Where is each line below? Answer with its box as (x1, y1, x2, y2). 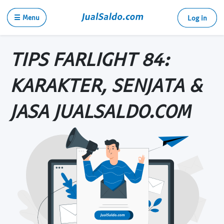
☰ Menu (14, 13, 39, 21)
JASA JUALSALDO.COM (10, 99, 190, 122)
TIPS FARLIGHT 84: (10, 47, 169, 70)
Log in (187, 13, 207, 22)
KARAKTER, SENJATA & (10, 73, 202, 96)
